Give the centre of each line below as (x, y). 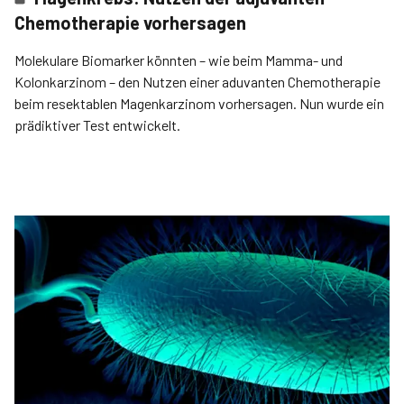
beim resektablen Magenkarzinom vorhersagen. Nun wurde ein (199, 103)
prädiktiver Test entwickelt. (97, 125)
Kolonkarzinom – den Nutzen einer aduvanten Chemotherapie (197, 82)
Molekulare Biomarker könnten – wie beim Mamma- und (179, 60)
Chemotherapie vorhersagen (130, 23)
